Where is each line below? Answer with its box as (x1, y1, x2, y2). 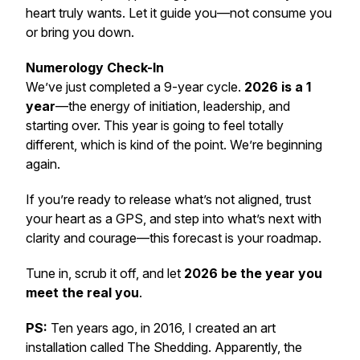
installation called (26, 339, 127, 355)
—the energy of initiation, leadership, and (55, 98, 290, 114)
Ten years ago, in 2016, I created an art (47, 320, 276, 336)
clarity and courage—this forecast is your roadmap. (26, 230, 321, 246)
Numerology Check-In (26, 59, 164, 76)
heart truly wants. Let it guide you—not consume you (26, 5, 332, 21)
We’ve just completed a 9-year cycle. (26, 79, 244, 95)
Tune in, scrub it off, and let (26, 265, 184, 281)
